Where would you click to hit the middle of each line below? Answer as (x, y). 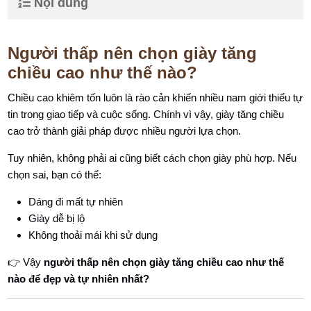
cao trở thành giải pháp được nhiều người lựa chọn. (125, 131)
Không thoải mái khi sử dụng (93, 235)
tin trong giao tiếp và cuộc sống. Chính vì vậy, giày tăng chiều (146, 114)
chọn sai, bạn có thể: (55, 175)
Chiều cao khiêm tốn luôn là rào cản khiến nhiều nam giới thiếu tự (155, 98)
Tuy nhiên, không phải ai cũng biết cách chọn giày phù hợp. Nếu (152, 158)
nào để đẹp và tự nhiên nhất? (79, 279)
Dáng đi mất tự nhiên (76, 202)
